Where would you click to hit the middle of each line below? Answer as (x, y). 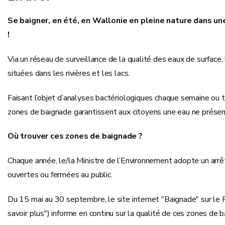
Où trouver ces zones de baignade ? (75, 136)
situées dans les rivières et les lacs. (69, 73)
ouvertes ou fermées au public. (60, 175)
